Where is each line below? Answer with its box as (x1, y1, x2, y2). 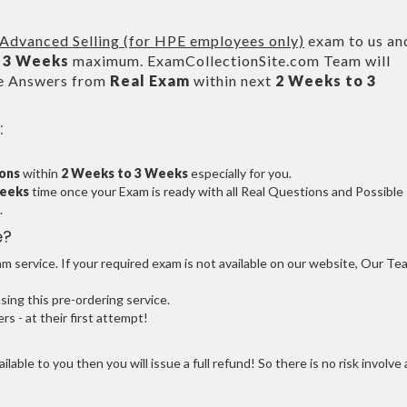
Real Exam (110, 72, 190, 89)
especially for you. (188, 165, 292, 181)
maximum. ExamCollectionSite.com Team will (69, 52, 391, 69)
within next (190, 72, 275, 89)
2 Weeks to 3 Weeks (61, 165, 188, 181)
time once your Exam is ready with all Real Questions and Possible (29, 184, 403, 199)
